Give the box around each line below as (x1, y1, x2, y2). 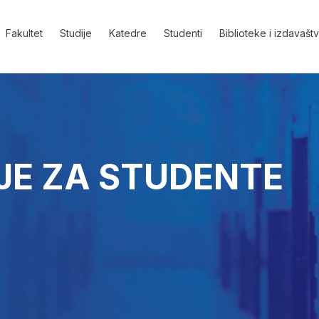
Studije (59, 27, 92, 39)
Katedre (108, 27, 147, 39)
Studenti (163, 27, 202, 39)
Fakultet (5, 27, 43, 39)
